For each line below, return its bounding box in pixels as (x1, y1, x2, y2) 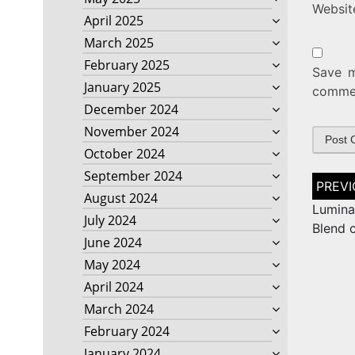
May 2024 (83, 256, 140, 274)
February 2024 (83, 323, 170, 341)
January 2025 (83, 78, 161, 97)
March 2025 (83, 34, 154, 52)
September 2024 (83, 167, 182, 185)
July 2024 (83, 212, 136, 230)
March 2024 (83, 300, 154, 319)
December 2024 (83, 101, 178, 119)
